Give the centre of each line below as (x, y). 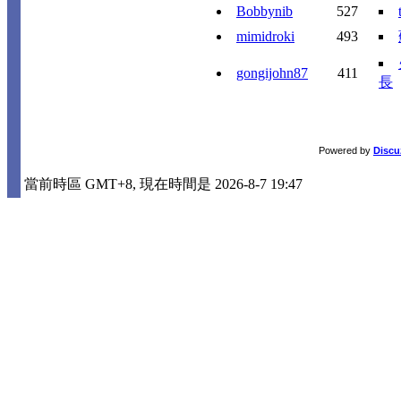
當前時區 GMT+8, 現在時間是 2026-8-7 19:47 (163, 184)
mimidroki (265, 36)
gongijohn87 (272, 73)
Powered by (346, 150)
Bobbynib (264, 11)
